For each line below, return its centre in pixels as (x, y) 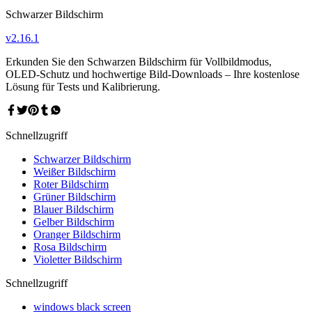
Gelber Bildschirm (74, 221)
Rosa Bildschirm (70, 247)
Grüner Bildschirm (75, 196)
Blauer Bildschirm (73, 209)
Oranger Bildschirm (77, 234)
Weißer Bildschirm (75, 171)
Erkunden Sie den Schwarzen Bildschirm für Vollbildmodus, (139, 61)
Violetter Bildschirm (78, 259)
